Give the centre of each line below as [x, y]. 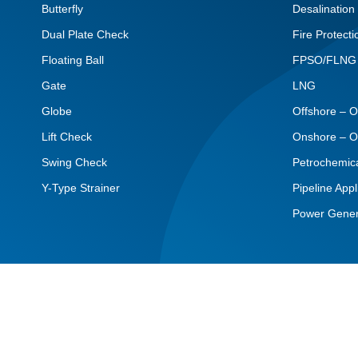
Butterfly [62, 9]
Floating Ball [73, 60]
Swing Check [74, 163]
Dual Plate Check [85, 35]
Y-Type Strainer [81, 188]
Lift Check [67, 137]
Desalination [324, 9]
